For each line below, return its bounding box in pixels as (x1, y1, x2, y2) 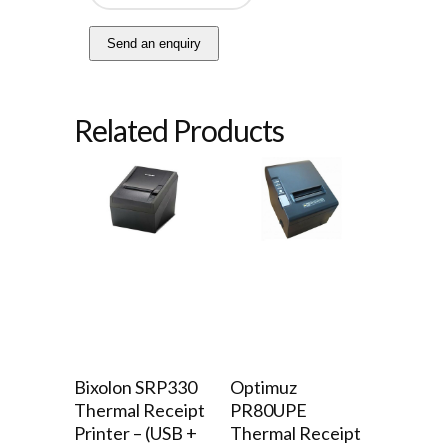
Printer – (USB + (74, 422, 197, 445)
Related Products (74, 112, 284, 149)
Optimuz (230, 376, 297, 399)
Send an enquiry (107, 36, 201, 52)
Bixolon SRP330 (74, 376, 197, 399)
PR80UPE (230, 399, 307, 422)
